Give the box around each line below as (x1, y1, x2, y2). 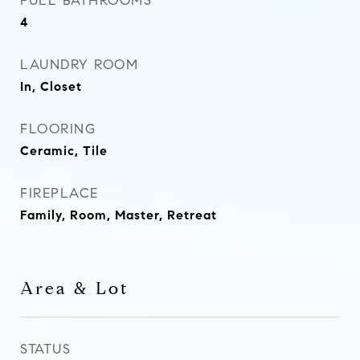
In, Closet (20, 79, 82, 94)
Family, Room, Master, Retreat (20, 207, 217, 223)
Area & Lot (20, 278, 129, 299)
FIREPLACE (20, 185, 99, 202)
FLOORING (20, 121, 96, 137)
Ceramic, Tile (20, 143, 108, 158)
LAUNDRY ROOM (20, 56, 138, 73)
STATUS (20, 341, 71, 358)
